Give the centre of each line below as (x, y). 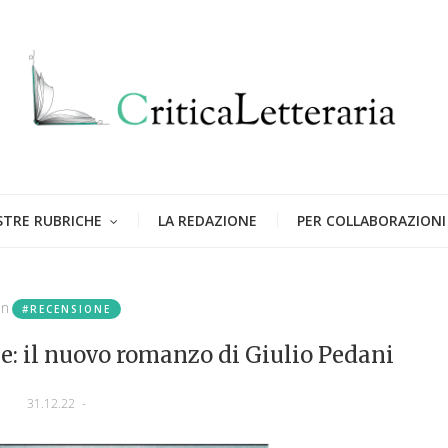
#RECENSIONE (66, 308)
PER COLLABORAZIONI (371, 220)
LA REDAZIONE (207, 220)
